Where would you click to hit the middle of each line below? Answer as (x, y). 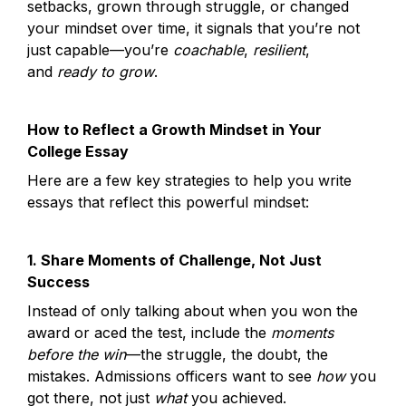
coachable (208, 50)
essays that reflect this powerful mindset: (168, 202)
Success (58, 282)
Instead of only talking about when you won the (193, 311)
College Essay (78, 151)
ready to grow (106, 72)
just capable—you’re (100, 50)
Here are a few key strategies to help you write (189, 180)
